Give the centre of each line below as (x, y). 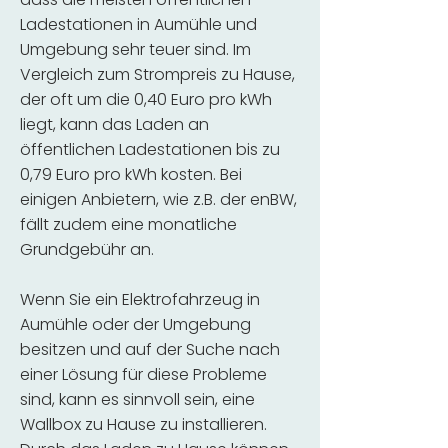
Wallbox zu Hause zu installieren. (143, 424)
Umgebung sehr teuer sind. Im (135, 49)
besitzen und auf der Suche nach (150, 349)
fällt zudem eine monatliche (128, 224)
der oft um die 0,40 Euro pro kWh (146, 99)
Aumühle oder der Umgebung (135, 324)
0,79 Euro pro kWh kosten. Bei (131, 174)
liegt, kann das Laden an (114, 124)
